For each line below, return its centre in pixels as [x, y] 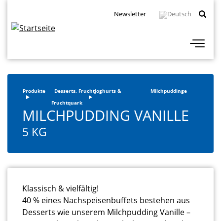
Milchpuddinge [169, 91]
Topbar [29, 13]
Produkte [34, 91]
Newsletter [130, 14]
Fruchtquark [67, 103]
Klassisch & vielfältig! [60, 188]
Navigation [38, 25]
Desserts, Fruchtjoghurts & [88, 91]
